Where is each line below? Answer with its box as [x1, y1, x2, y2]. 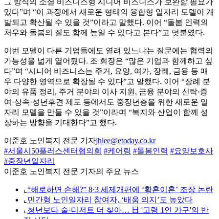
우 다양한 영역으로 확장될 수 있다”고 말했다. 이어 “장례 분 [4, 77, 210, 86]
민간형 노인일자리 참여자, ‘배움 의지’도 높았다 [27, 196, 193, 204]
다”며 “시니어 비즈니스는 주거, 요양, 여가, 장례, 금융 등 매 [4, 67, 208, 76]
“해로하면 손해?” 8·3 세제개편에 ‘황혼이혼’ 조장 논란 [27, 185, 213, 194]
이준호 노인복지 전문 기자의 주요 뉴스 [4, 167, 139, 176]
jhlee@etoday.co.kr [96, 136, 155, 145]
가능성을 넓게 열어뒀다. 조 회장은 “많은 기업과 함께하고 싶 [4, 57, 213, 66]
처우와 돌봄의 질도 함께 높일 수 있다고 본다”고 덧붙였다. [4, 28, 205, 37]
